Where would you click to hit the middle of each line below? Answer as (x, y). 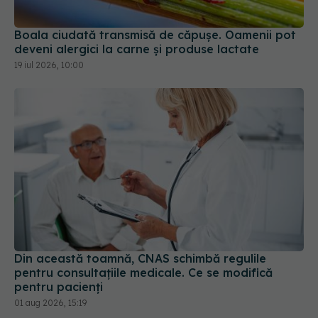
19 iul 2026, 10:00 (49, 65)
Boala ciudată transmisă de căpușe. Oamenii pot (155, 35)
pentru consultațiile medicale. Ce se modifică (143, 272)
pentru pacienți (59, 286)
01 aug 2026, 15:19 (50, 302)
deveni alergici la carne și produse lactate (137, 49)
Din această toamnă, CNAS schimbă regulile (140, 258)
